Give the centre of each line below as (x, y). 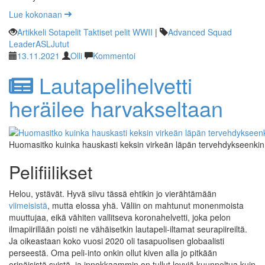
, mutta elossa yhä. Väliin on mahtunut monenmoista (146, 206)
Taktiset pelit (107, 32)
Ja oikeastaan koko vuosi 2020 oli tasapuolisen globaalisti (117, 241)
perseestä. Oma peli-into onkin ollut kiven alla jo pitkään (113, 253)
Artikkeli (32, 32)
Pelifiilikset (51, 172)
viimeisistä (28, 206)
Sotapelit (65, 32)
